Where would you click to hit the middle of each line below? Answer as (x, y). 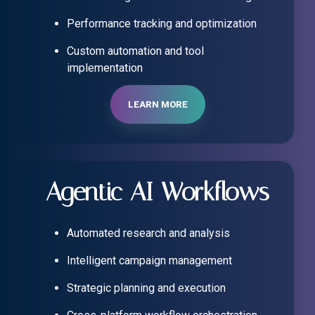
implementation (105, 68)
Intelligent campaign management (149, 261)
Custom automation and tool (135, 51)
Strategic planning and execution (146, 288)
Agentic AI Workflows (157, 192)
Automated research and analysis (148, 233)
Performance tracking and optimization (162, 24)
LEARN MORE (157, 105)
